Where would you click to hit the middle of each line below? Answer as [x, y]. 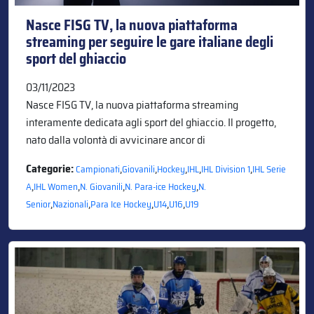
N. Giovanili [101, 186]
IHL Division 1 [226, 169]
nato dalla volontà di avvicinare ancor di [116, 139]
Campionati [98, 169]
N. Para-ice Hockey [161, 186]
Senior [38, 204]
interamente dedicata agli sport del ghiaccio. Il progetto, [151, 122]
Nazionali [70, 204]
